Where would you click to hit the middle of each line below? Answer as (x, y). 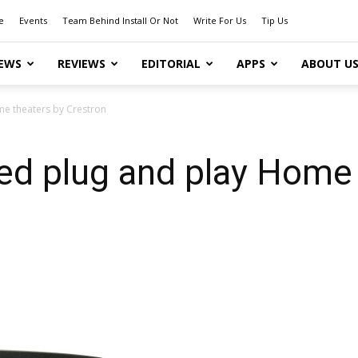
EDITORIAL (171, 64)
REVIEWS (82, 64)
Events (33, 20)
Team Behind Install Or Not (120, 20)
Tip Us (274, 20)
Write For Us (220, 20)
